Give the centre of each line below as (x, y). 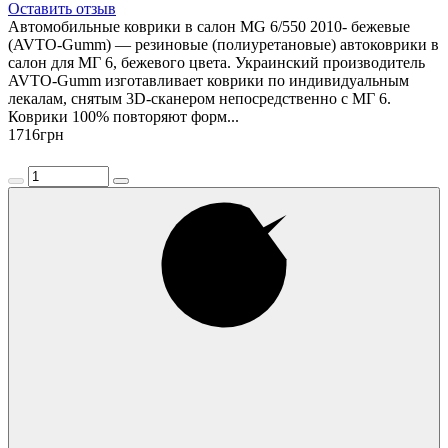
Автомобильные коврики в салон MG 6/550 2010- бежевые (209, 26)
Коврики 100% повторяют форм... (123, 116)
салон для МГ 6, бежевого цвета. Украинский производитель (216, 62)
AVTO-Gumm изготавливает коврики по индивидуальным (208, 80)
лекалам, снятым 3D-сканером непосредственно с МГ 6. (199, 98)
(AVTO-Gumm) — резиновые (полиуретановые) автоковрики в (223, 44)
